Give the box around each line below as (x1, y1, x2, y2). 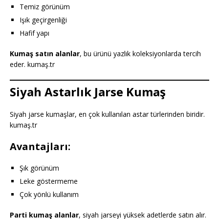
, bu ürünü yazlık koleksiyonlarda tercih (80, 48, 201, 58)
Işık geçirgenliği (20, 15, 67, 24)
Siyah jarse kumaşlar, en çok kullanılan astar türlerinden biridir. (10, 109, 205, 119)
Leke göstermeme (20, 176, 78, 186)
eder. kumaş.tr (10, 59, 55, 69)
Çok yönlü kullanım (20, 189, 79, 199)
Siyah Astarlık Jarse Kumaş (10, 83, 166, 100)
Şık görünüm (20, 163, 59, 173)
